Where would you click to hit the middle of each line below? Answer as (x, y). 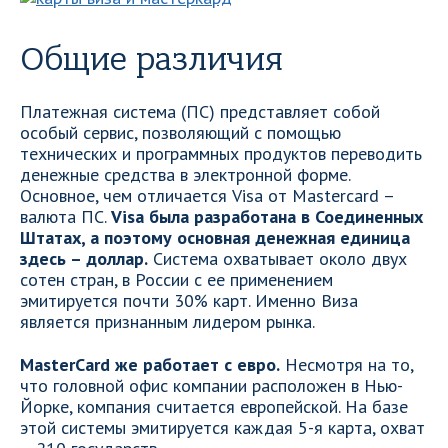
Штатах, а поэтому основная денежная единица (215, 237)
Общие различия (151, 59)
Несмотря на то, (346, 364)
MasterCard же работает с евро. (150, 364)
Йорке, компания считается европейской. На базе (214, 406)
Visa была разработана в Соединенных (267, 216)
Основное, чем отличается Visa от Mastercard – (207, 195)
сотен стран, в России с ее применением (176, 279)
